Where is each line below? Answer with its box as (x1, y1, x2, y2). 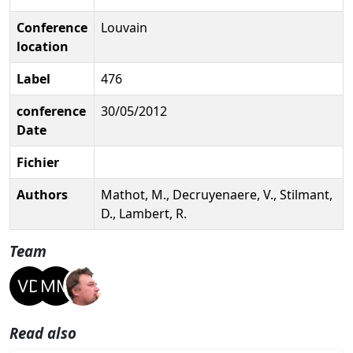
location (17, 37, 69, 55)
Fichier (17, 153, 59, 171)
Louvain (101, 18, 147, 36)
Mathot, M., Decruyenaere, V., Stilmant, (101, 185, 333, 203)
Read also (9, 322, 76, 343)
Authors (17, 185, 68, 203)
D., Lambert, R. (101, 204, 187, 222)
